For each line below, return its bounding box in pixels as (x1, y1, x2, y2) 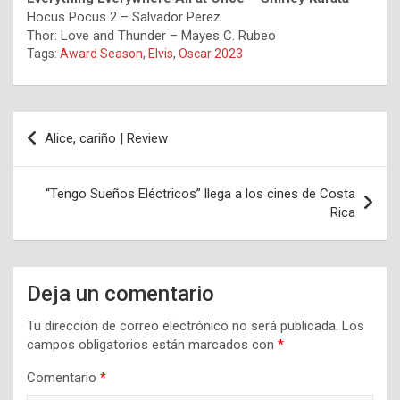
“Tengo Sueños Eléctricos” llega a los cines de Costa (46, 186, 355, 203)
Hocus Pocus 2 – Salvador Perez (27, 9, 221, 26)
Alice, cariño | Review (45, 130, 168, 147)
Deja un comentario (27, 281, 214, 307)
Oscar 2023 (179, 46, 243, 62)
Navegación (12, 112, 131, 138)
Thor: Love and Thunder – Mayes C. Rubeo (27, 28, 276, 45)
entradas (12, 169, 104, 196)
